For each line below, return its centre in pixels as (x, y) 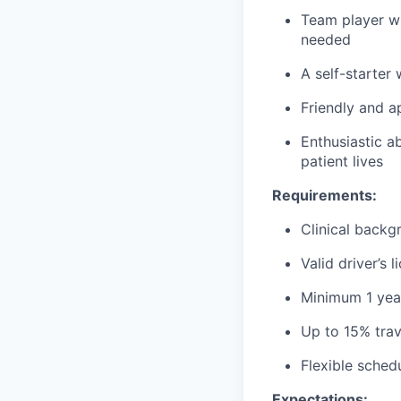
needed (326, 39)
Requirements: (324, 195)
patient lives (342, 161)
